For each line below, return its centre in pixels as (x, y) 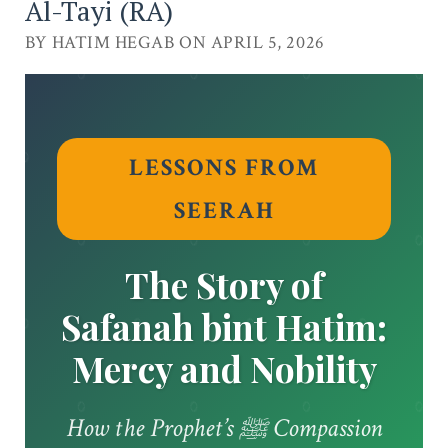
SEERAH (224, 211)
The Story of (224, 285)
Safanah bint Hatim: (224, 327)
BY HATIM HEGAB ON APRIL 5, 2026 (174, 43)
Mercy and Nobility (224, 369)
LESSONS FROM (224, 168)
